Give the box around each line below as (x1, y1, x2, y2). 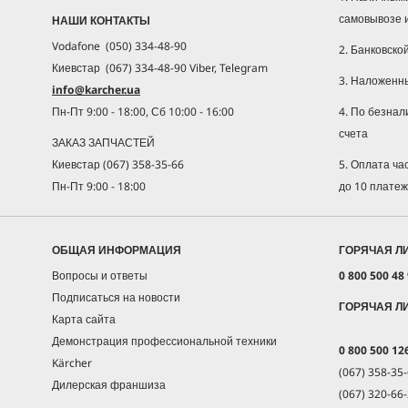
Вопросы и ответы (52, 267, 148, 283)
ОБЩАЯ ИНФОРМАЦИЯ (52, 241, 181, 258)
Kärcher (52, 354, 92, 371)
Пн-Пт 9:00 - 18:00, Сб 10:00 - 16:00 (52, 103, 234, 119)
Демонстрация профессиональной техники (52, 332, 277, 349)
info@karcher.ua (52, 81, 140, 97)
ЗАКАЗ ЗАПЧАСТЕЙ (52, 134, 155, 150)
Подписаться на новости (52, 289, 180, 305)
